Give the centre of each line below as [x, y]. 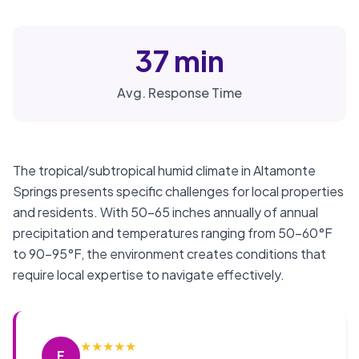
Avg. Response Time [179, 93]
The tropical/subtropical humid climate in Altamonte [164, 170]
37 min [179, 61]
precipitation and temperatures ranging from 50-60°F [173, 233]
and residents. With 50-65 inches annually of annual [165, 212]
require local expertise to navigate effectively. [149, 274]
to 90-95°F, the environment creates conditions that [169, 254]
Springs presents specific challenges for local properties [178, 191]
